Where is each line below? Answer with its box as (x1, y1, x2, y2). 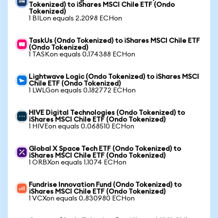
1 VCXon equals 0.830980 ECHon (29, 195, 135, 202)
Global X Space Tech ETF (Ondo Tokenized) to (29, 145, 181, 152)
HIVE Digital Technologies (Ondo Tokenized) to (29, 109, 185, 116)
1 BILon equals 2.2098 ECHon (29, 15, 122, 22)
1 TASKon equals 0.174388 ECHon (29, 51, 135, 58)
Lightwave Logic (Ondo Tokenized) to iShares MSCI (29, 73, 199, 80)
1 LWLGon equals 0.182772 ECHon (29, 87, 136, 94)
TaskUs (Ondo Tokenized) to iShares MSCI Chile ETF (29, 37, 200, 44)
